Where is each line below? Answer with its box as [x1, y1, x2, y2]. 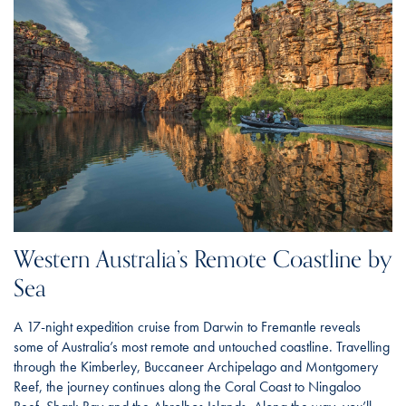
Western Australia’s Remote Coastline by [14, 240, 391, 280]
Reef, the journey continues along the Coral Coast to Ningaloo [14, 377, 361, 397]
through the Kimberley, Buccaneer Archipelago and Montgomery [14, 357, 378, 377]
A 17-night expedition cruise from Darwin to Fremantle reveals [14, 317, 361, 337]
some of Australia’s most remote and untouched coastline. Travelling [14, 337, 390, 357]
